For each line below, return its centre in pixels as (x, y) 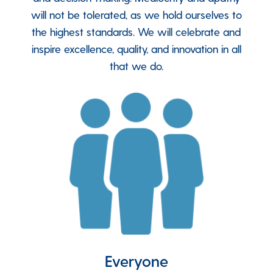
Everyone (136, 260)
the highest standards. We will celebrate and (136, 31)
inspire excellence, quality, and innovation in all (136, 48)
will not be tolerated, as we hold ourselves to (136, 14)
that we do (135, 65)
